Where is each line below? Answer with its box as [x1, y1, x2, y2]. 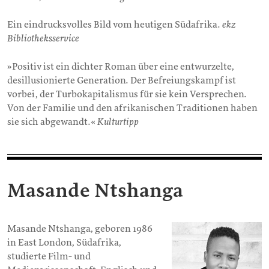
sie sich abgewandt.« [7, 116, 97, 127]
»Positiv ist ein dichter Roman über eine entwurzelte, [7, 61, 234, 72]
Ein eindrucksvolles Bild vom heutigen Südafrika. [7, 19, 222, 31]
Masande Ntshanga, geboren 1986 [7, 223, 153, 234]
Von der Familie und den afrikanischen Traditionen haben [7, 102, 258, 113]
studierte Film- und [7, 250, 91, 262]
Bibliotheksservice [7, 33, 79, 44]
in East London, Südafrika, [7, 237, 121, 248]
